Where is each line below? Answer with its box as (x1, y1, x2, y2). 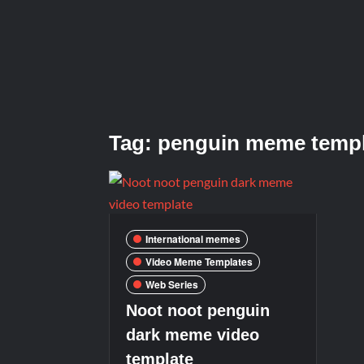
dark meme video (126, 325, 260, 344)
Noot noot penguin (126, 301, 271, 319)
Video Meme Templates (145, 254, 253, 269)
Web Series (145, 277, 199, 292)
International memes (145, 232, 241, 246)
